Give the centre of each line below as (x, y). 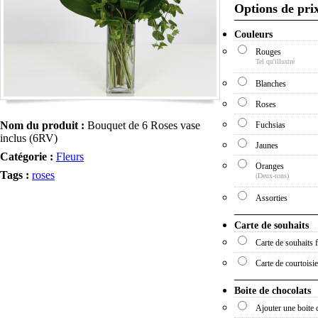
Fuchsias (270, 125)
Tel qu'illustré (275, 61)
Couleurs (253, 34)
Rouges (268, 52)
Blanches (271, 84)
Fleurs (70, 157)
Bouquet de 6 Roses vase (142, 126)
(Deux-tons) (272, 176)
